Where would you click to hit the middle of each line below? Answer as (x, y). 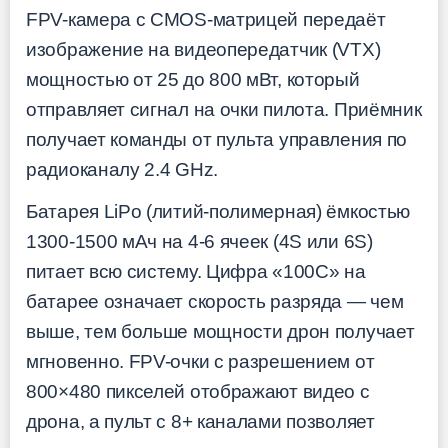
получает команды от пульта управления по (217, 139)
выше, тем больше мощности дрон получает (220, 332)
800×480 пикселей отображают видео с (198, 392)
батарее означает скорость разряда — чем (215, 302)
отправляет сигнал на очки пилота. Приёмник (224, 109)
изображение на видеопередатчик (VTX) (203, 49)
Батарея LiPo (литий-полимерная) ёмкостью (218, 212)
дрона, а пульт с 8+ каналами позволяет (200, 422)
